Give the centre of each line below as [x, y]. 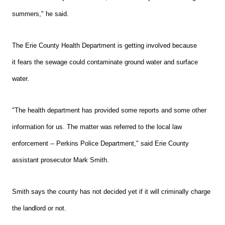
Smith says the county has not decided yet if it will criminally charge [111, 192]
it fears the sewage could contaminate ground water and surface [105, 62]
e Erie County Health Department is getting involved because [108, 46]
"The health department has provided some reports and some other [109, 110]
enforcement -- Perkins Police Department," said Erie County [101, 144]
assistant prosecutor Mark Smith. [62, 160]
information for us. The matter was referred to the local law [97, 127]
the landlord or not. [39, 208]
